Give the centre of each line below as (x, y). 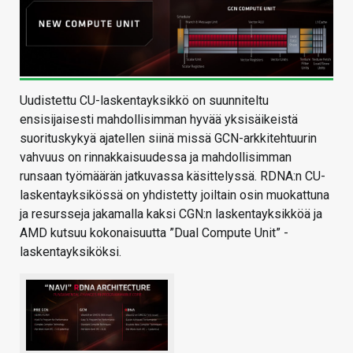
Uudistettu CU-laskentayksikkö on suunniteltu (144, 101)
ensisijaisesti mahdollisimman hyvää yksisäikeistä (159, 120)
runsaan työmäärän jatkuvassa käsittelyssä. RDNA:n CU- (173, 176)
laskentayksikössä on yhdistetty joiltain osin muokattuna (175, 195)
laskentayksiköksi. (71, 252)
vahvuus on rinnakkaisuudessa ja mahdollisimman (156, 158)
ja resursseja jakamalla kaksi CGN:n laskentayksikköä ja (171, 214)
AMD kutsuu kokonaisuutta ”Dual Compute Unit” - (154, 233)
